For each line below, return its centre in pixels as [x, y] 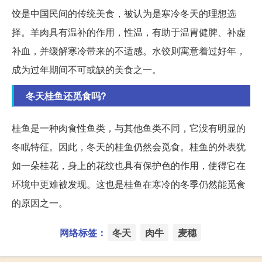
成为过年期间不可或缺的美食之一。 [87, 70]
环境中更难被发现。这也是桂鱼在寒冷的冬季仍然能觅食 [129, 184]
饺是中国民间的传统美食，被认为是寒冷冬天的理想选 [124, 13]
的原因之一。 [40, 203]
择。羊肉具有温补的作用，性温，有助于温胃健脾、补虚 [129, 32]
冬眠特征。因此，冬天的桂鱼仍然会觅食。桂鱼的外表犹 [129, 147]
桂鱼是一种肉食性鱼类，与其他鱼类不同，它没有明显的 [129, 128]
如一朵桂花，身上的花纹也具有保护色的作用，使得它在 [129, 166]
